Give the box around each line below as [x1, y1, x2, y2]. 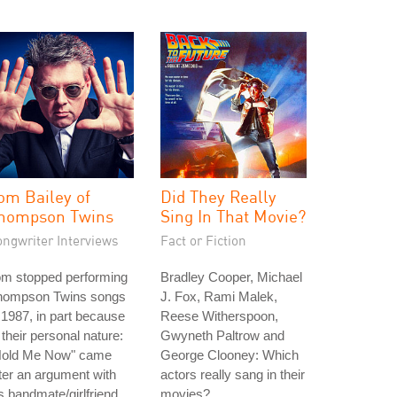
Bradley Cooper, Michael [160, 269, 302, 284]
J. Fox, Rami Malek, [160, 289, 277, 304]
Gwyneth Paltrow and [160, 328, 284, 343]
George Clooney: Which [160, 347, 299, 362]
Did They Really [160, 186, 276, 206]
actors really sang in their [160, 367, 305, 382]
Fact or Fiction [160, 232, 246, 248]
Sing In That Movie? [160, 206, 306, 226]
